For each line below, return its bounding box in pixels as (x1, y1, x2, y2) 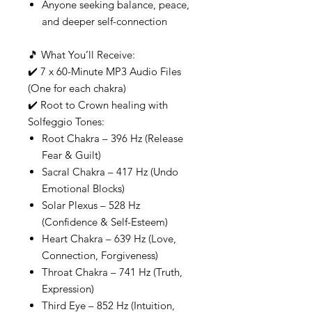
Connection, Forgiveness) (42, 249, 158, 263)
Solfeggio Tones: (28, 115, 104, 129)
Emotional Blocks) (42, 182, 125, 196)
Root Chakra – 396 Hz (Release (42, 132, 183, 146)
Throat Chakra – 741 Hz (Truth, (42, 265, 182, 279)
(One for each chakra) (28, 81, 126, 95)
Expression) (42, 282, 94, 296)
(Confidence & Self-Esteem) (42, 215, 168, 229)
